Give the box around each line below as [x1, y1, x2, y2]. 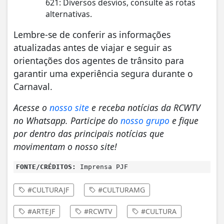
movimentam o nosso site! [13, 140, 117, 152]
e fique [169, 114, 198, 126]
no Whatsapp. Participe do [13, 114, 120, 126]
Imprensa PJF [76, 162, 128, 170]
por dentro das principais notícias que [13, 127, 164, 139]
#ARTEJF [25, 206, 55, 216]
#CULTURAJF [25, 184, 69, 194]
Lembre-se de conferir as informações [13, 28, 170, 40]
